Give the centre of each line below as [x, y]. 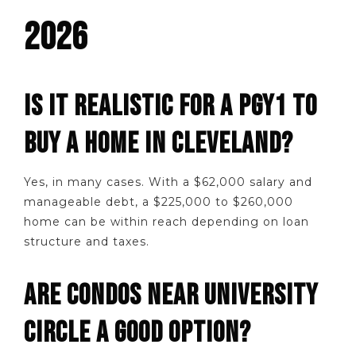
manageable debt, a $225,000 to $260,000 [159, 201]
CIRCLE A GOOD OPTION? [137, 333]
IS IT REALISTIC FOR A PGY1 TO [170, 106]
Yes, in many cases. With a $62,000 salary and [168, 182]
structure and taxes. [87, 241]
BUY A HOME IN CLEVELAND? [159, 143]
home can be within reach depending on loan [166, 221]
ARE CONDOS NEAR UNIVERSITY [171, 295]
